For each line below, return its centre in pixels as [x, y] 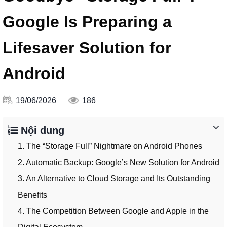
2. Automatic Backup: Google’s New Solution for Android [119, 163]
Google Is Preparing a [87, 22]
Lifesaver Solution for [87, 48]
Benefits [32, 195]
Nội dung [41, 130]
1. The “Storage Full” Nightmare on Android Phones [110, 146]
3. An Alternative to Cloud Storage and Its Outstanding [114, 179]
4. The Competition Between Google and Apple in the [113, 211]
